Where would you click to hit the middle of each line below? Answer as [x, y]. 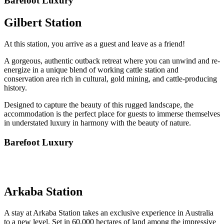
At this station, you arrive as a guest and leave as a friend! [94, 43]
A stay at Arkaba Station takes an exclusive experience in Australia [109, 213]
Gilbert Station [43, 22]
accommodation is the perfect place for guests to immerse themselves [112, 113]
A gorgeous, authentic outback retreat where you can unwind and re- [112, 60]
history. [15, 87]
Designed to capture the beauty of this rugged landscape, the [99, 104]
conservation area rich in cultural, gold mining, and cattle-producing [110, 78]
